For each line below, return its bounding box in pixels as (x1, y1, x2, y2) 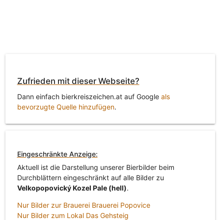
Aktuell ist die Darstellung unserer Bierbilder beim (17, 163, 174, 171)
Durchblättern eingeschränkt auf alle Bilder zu (17, 173, 164, 182)
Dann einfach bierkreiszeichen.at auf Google (17, 92, 161, 101)
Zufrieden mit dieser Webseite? (17, 76, 139, 86)
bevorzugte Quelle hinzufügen (17, 103, 114, 111)
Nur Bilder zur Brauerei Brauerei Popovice (17, 200, 150, 209)
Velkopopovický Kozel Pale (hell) (17, 183, 127, 192)
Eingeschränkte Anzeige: (17, 149, 98, 158)
